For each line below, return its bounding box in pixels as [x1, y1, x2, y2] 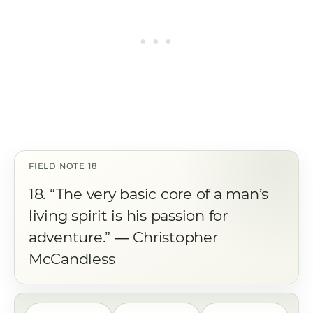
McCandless [29, 250, 115, 268]
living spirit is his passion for [29, 207, 228, 224]
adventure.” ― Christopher [29, 228, 218, 246]
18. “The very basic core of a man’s [29, 185, 269, 203]
